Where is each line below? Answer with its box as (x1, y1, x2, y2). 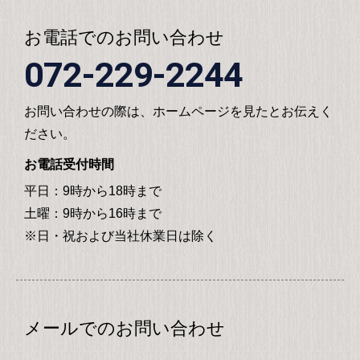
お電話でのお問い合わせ (24, 27, 224, 47)
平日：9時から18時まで (24, 183, 162, 198)
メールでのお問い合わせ (24, 317, 225, 338)
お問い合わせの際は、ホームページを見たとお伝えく (24, 104, 333, 118)
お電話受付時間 (24, 157, 114, 171)
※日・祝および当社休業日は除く (24, 228, 217, 243)
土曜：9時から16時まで (24, 206, 162, 220)
